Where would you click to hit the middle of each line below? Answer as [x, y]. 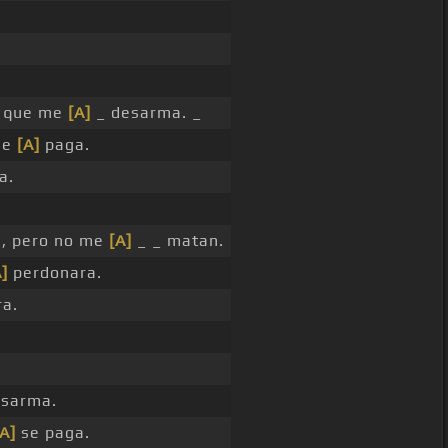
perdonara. [54, 273]
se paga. [52, 433]
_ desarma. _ [146, 113]
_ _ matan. [177, 241]
